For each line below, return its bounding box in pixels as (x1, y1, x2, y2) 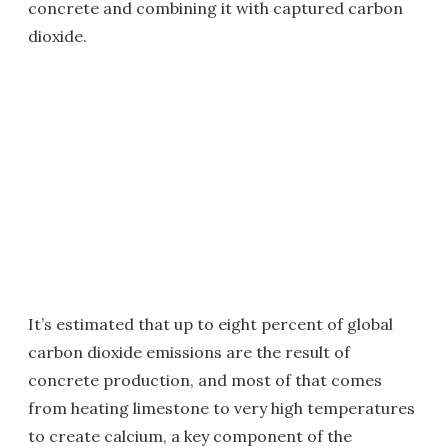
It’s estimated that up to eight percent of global (28, 314, 393, 334)
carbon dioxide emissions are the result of (28, 342, 350, 362)
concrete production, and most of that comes (28, 370, 382, 390)
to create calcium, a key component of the (28, 426, 352, 446)
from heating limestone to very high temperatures (28, 398, 415, 418)
